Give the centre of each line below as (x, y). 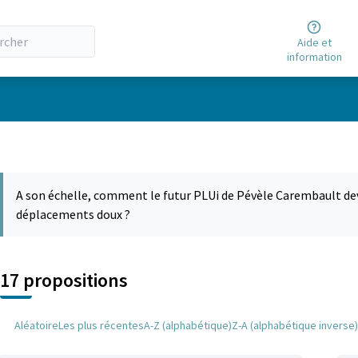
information (314, 57)
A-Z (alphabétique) (188, 325)
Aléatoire (36, 325)
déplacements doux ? (73, 214)
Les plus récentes (101, 325)
